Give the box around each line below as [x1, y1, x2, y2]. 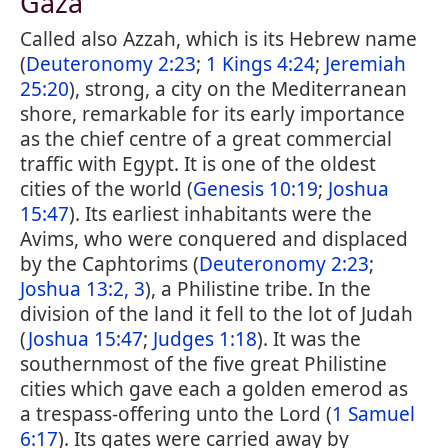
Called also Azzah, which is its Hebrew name [20, 26, 417, 52]
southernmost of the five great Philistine [20, 351, 387, 377]
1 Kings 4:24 [206, 51, 315, 77]
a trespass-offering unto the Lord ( [20, 401, 332, 427]
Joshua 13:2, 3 [20, 276, 145, 302]
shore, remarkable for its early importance [20, 101, 405, 127]
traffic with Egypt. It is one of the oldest [20, 151, 376, 177]
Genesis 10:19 [193, 176, 318, 202]
